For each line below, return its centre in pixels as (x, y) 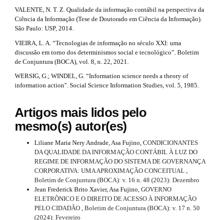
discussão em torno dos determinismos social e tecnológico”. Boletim (107, 52)
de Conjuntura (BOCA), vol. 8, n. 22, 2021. (72, 61)
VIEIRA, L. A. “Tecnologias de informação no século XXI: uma (98, 43)
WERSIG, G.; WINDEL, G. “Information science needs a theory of (101, 76)
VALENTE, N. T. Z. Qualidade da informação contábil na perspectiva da (110, 10)
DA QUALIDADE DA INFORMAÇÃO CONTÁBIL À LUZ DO (116, 152)
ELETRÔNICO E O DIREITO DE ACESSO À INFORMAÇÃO (115, 199)
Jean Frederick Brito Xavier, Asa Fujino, (88, 190)
